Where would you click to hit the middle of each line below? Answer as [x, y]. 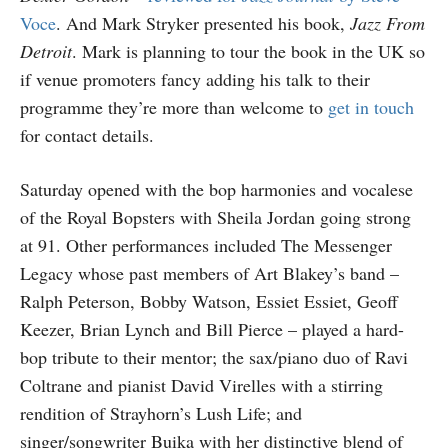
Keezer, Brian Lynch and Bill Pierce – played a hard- [212, 329]
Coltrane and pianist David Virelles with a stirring [201, 385]
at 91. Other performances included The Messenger [206, 245]
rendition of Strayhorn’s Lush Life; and [161, 413]
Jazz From [387, 23]
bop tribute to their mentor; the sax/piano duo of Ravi [214, 357]
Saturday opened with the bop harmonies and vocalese [216, 189]
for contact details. [87, 135]
